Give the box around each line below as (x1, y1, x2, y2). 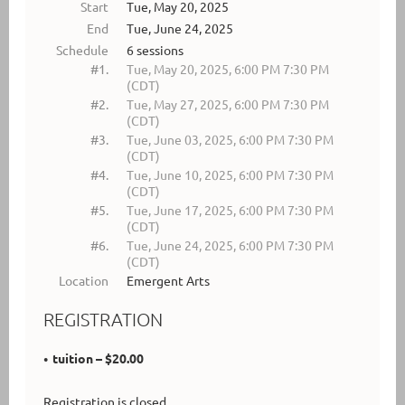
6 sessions (127, 41, 184, 58)
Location (59, 271, 108, 288)
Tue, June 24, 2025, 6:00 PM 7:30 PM (127, 236, 334, 253)
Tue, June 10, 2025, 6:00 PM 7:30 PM (127, 165, 334, 183)
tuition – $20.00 (52, 349, 144, 366)
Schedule (56, 41, 108, 58)
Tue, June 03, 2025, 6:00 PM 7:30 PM (127, 130, 334, 147)
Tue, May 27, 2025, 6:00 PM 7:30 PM (127, 95, 329, 112)
